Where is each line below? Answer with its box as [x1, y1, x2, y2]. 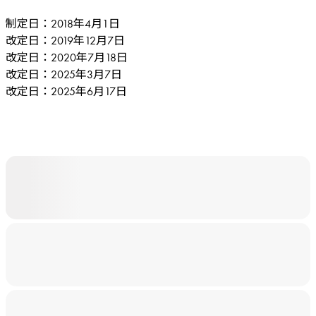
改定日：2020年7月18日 [6, 50, 128, 65]
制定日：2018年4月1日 [6, 16, 120, 31]
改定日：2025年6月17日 [6, 84, 127, 99]
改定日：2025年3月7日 [6, 67, 122, 82]
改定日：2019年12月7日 [6, 33, 125, 48]
